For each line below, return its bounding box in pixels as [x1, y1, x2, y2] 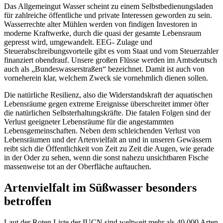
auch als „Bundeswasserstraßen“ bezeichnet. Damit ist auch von [4, 65, 205, 74]
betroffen [4, 195, 51, 208]
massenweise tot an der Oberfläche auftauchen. [4, 162, 151, 171]
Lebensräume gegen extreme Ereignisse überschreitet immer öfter [4, 100, 209, 109]
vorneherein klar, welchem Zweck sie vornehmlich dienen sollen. [4, 74, 208, 83]
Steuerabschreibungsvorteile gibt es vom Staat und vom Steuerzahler [4, 47, 219, 56]
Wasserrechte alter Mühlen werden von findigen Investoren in [4, 20, 197, 29]
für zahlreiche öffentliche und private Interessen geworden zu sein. [4, 11, 212, 20]
